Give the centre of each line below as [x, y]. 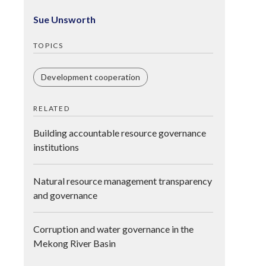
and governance [66, 195]
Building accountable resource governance [120, 133]
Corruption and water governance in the [114, 229]
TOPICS [48, 45]
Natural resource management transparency [123, 181]
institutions [56, 147]
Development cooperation [91, 77]
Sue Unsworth [65, 19]
